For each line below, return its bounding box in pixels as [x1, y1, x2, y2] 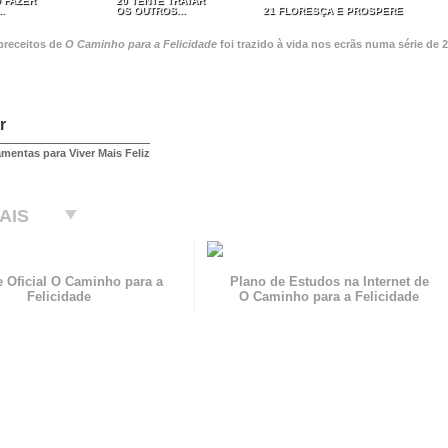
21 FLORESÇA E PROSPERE [263, 5, 403, 17]
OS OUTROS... [116, 5, 186, 17]
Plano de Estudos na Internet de [229, 274, 429, 290]
